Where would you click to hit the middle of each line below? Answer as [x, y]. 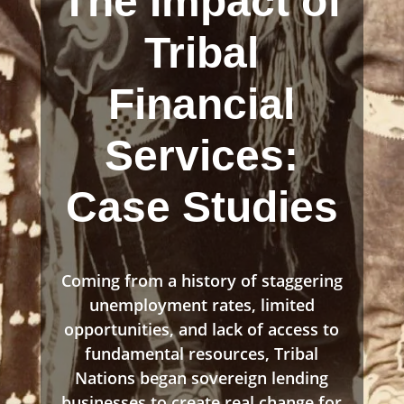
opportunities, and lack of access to [202, 329]
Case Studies [202, 207]
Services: [202, 155]
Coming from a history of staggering [202, 280]
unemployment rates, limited [202, 304]
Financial [202, 104]
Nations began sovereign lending [202, 377]
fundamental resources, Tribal [202, 353]
